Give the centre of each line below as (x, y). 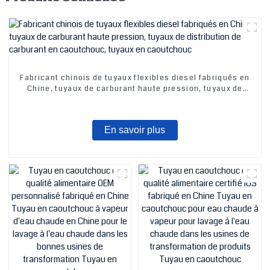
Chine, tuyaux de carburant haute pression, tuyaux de (135, 89)
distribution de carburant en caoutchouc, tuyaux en (135, 100)
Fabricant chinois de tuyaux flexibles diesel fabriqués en (135, 78)
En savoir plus (135, 130)
